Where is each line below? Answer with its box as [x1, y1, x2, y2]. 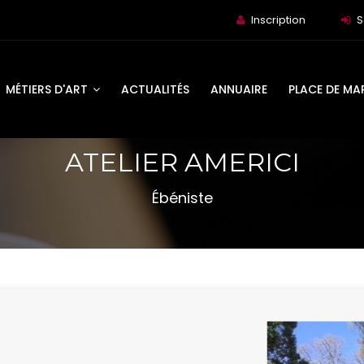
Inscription [251, 12, 305, 28]
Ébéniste [151, 188, 213, 208]
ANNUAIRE [210, 81, 267, 97]
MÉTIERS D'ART [6, 81, 91, 97]
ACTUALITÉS [121, 81, 189, 97]
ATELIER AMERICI [64, 146, 300, 178]
